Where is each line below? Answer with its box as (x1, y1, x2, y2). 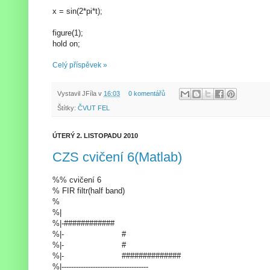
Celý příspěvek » (52, 60, 107, 69)
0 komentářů (128, 89, 165, 97)
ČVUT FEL (78, 104, 110, 112)
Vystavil (57, 89, 82, 97)
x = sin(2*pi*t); (52, 6, 102, 16)
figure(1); (52, 28, 83, 37)
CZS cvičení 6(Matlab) (52, 149, 182, 165)
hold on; (52, 39, 80, 48)
